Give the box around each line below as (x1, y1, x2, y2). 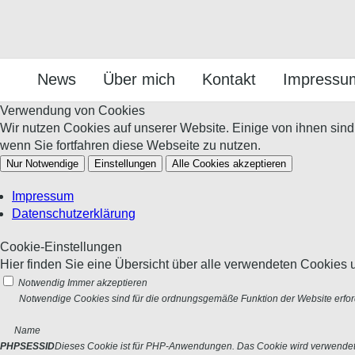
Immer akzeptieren (67, 277, 147, 288)
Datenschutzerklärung (12, 207, 136, 220)
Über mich (103, 71, 175, 88)
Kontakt (202, 71, 256, 88)
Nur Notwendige (6, 158, 78, 170)
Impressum (12, 189, 74, 203)
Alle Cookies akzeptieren (172, 158, 286, 170)
